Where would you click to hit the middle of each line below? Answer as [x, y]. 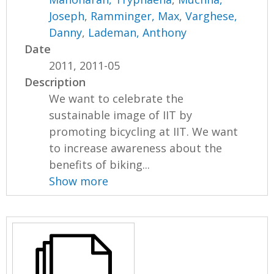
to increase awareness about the [136, 148]
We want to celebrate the [117, 99]
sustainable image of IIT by [121, 115]
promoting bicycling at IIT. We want [144, 132]
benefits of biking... [100, 165]
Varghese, [212, 16]
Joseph [67, 16]
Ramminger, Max [135, 16]
